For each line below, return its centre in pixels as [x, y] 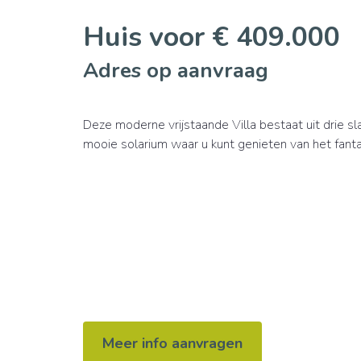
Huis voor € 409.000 [212, 37]
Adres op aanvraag [176, 71]
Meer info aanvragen [172, 343]
